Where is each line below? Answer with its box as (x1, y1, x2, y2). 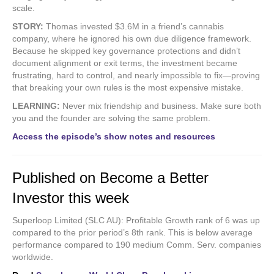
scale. (12, 2, 35, 13)
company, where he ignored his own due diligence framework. (12, 33, 251, 43)
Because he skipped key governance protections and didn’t (12, 45, 240, 56)
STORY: (12, 21, 43, 31)
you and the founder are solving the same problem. (12, 113, 210, 123)
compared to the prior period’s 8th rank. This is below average (12, 227, 253, 237)
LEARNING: (12, 100, 60, 111)
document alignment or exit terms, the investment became (12, 57, 237, 68)
